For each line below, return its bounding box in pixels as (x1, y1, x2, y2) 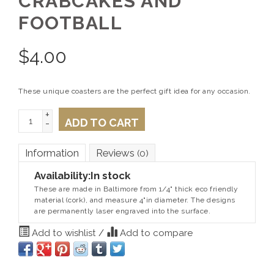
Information (25, 146, 79, 159)
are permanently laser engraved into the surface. (34, 206, 210, 215)
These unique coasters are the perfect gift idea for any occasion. (18, 86, 251, 95)
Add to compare (117, 227, 193, 239)
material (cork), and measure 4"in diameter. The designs (34, 195, 235, 204)
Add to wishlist (29, 227, 98, 239)
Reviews (96, 146, 137, 159)
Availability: (34, 169, 91, 182)
